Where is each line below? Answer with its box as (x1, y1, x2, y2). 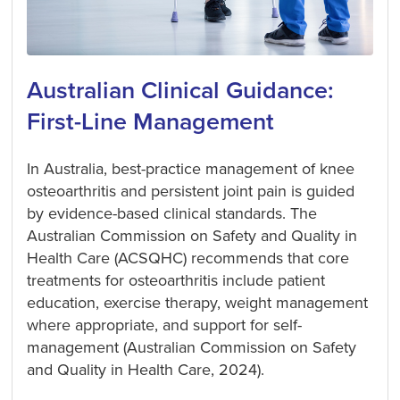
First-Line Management (27, 107, 275, 137)
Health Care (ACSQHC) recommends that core (27, 247, 350, 268)
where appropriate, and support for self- (27, 314, 303, 335)
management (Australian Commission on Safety (27, 337, 357, 357)
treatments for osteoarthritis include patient (27, 270, 326, 290)
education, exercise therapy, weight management (27, 292, 369, 312)
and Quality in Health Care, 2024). (27, 359, 265, 379)
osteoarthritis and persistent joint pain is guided (27, 180, 355, 201)
